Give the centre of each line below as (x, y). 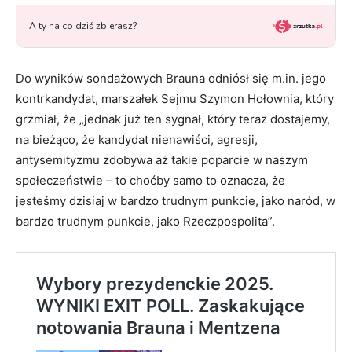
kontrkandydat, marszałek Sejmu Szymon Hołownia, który (175, 99)
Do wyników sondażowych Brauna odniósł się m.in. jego (171, 79)
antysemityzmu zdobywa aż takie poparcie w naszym (162, 160)
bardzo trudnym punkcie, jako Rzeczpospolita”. (145, 222)
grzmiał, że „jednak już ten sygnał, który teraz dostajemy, (173, 119)
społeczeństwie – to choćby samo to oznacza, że (150, 181)
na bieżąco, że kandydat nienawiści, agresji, (137, 140)
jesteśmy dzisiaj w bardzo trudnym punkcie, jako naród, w (176, 201)
